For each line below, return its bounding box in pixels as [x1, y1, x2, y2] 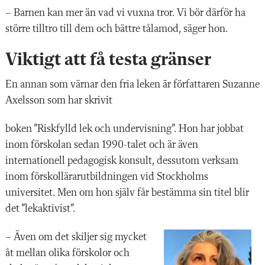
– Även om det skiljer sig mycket [5, 231, 147, 243]
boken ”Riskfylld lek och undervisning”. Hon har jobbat [5, 123, 244, 134]
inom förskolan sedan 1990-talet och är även [5, 139, 198, 150]
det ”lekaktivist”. [5, 203, 75, 214]
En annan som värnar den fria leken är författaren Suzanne [5, 79, 260, 90]
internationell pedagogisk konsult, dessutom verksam [5, 155, 238, 166]
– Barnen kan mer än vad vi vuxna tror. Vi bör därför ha [5, 7, 245, 18]
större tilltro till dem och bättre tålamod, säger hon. [5, 23, 228, 34]
